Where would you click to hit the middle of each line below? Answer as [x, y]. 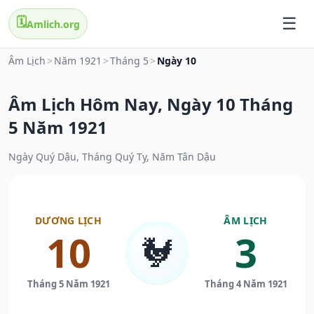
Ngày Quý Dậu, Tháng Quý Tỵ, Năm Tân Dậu [112, 157]
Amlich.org [53, 24]
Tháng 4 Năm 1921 [246, 284]
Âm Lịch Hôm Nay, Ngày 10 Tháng [151, 104]
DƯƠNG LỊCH [68, 221]
